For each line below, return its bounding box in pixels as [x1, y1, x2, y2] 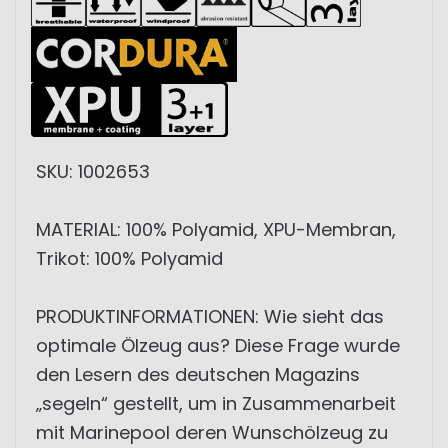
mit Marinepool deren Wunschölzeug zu [36, 420, 388, 445]
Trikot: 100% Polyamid [36, 246, 223, 271]
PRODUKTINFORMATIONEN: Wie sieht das [36, 304, 384, 329]
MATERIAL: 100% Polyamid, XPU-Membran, [36, 217, 396, 242]
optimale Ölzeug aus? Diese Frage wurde [36, 333, 400, 358]
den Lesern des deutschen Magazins [36, 362, 360, 387]
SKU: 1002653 [36, 159, 150, 184]
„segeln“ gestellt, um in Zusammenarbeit [36, 391, 396, 416]
